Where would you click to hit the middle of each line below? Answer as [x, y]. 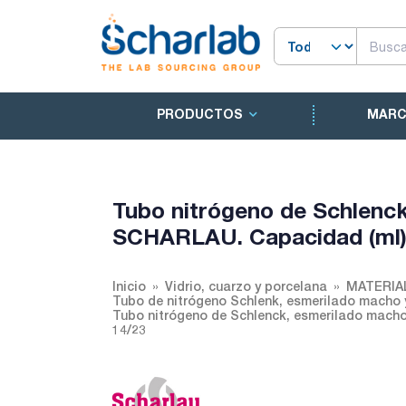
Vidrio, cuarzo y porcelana [246, 286]
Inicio [129, 286]
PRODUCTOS [199, 114]
